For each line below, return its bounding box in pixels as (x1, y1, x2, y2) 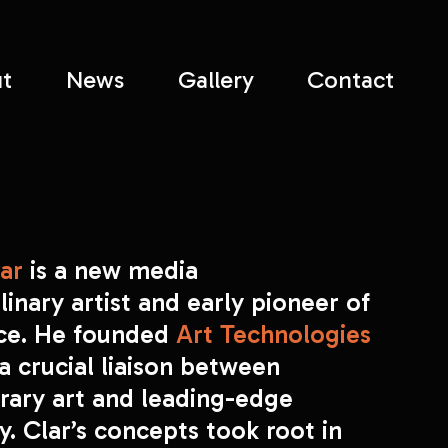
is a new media (30, 254, 199, 286)
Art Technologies (176, 318, 372, 350)
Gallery (177, 64, 254, 94)
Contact (307, 64, 395, 94)
